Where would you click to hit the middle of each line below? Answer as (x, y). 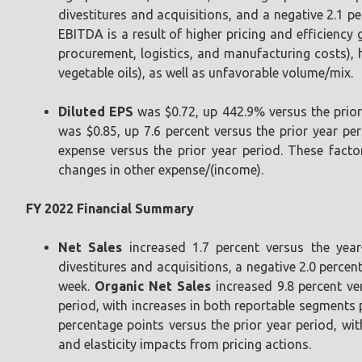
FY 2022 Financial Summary (110, 208)
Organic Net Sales (152, 286)
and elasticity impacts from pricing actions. (185, 344)
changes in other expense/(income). (161, 169)
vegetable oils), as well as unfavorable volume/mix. (206, 72)
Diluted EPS (96, 111)
